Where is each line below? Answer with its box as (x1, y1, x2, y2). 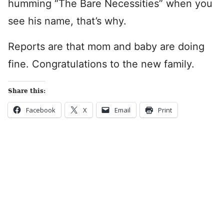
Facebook (26, 105, 55, 114)
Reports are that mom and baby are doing (8, 40, 204, 52)
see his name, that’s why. (8, 15, 126, 27)
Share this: (8, 87, 45, 94)
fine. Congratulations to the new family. (8, 58, 194, 70)
